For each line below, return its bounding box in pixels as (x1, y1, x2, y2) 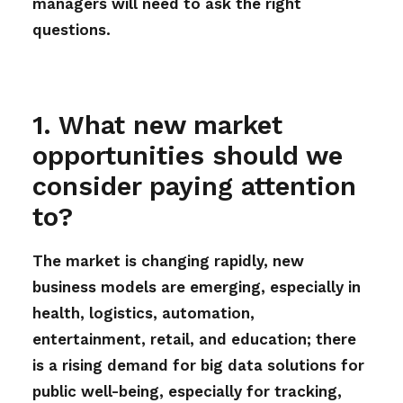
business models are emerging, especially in (32, 278, 361, 296)
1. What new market (32, 110, 282, 140)
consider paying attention (32, 171, 356, 201)
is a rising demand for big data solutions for (32, 356, 364, 374)
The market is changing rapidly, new (32, 252, 304, 270)
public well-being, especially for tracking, (32, 382, 342, 400)
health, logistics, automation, (32, 304, 255, 322)
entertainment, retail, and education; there (32, 330, 356, 348)
